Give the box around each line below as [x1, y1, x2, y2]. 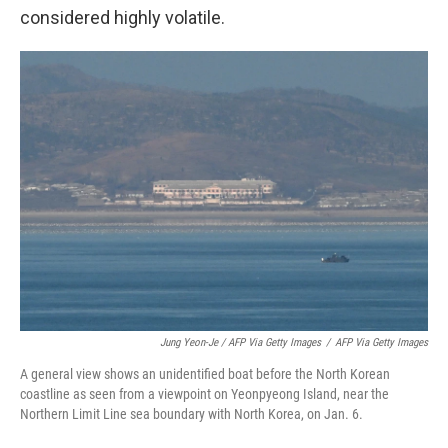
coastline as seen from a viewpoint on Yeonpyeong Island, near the [20, 385, 389, 402]
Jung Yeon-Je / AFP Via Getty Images [160, 335, 321, 349]
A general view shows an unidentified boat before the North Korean [20, 365, 390, 382]
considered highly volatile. [20, 7, 225, 29]
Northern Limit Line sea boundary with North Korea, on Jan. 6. [20, 405, 363, 422]
